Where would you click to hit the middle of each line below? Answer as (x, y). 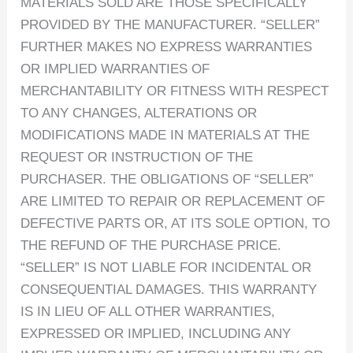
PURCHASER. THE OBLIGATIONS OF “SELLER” (167, 179)
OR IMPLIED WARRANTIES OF (115, 69)
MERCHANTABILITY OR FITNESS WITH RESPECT (175, 91)
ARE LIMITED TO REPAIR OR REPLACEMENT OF (173, 201)
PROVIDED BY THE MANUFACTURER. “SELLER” (171, 24)
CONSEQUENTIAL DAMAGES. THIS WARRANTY (169, 289)
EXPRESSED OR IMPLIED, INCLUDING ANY (156, 333)
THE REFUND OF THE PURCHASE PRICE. (151, 245)
